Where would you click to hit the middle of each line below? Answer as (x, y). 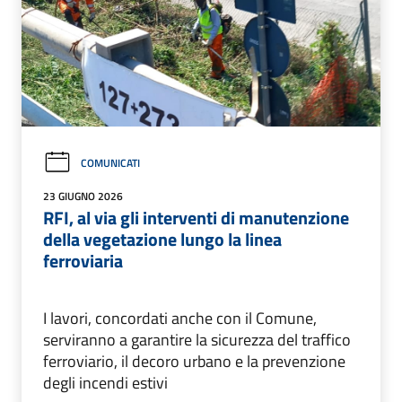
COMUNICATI (110, 163)
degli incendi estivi (105, 383)
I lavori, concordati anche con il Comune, (180, 319)
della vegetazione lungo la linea (162, 240)
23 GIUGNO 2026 (83, 197)
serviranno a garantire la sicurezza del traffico (197, 340)
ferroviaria (83, 261)
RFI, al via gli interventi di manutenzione (196, 218)
